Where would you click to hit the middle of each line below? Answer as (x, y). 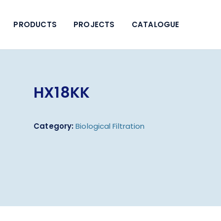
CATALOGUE (155, 24)
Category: (54, 126)
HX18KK (62, 93)
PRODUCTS (35, 24)
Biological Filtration (110, 126)
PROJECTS (94, 24)
